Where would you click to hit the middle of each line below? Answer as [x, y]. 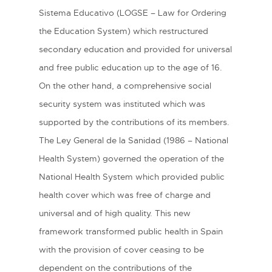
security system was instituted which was [122, 104]
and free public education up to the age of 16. [131, 68]
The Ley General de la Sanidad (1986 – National [134, 141]
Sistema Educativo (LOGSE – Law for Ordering [133, 13]
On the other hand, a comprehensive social [125, 86]
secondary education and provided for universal [135, 49]
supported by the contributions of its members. [134, 122]
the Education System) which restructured [124, 31]
